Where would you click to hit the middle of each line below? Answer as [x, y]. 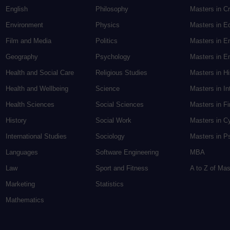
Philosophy [112, 9]
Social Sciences [120, 105]
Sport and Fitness [122, 168]
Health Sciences [30, 105]
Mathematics [25, 200]
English [17, 9]
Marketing [20, 184]
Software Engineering [127, 152]
